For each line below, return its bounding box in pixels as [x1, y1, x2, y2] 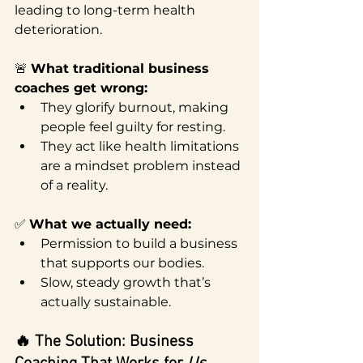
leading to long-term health [15, 2, 199, 18]
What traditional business [31, 60, 213, 76]
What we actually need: [29, 216, 191, 232]
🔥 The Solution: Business [15, 331, 198, 352]
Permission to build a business [41, 235, 241, 251]
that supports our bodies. [41, 254, 204, 271]
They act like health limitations [41, 138, 242, 154]
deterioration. [15, 21, 102, 37]
